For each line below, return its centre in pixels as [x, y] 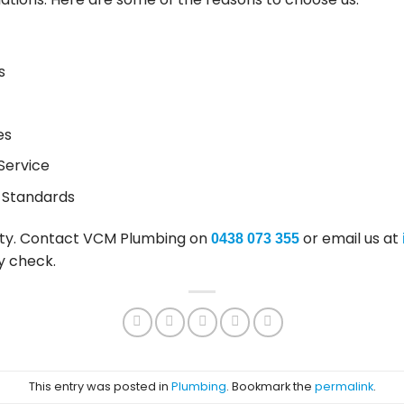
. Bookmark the [270, 386]
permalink [344, 386]
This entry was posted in [100, 386]
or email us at [351, 238]
